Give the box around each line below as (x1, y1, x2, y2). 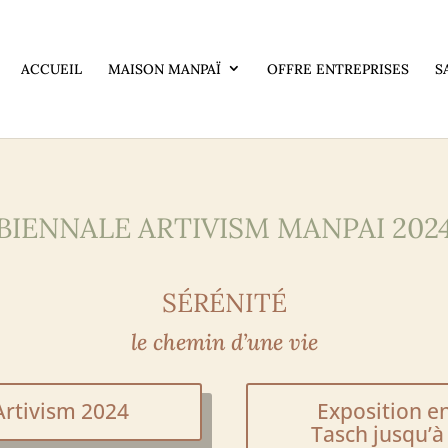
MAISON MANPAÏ (107, 60, 221, 79)
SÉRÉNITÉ (161, 286, 287, 320)
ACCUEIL (20, 60, 82, 79)
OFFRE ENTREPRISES (266, 60, 409, 79)
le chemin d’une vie (130, 328, 318, 357)
